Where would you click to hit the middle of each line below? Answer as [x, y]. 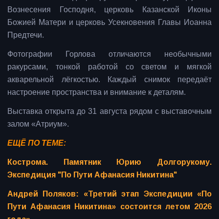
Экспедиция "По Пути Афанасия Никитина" [92, 175]
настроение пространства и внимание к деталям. [97, 92]
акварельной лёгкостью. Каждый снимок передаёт [109, 79]
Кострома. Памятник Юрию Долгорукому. [109, 162]
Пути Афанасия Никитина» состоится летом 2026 [109, 206]
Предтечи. [26, 35]
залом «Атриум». [38, 124]
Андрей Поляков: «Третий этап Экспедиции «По [109, 194]
